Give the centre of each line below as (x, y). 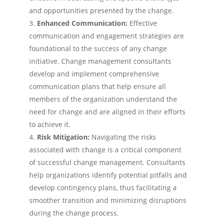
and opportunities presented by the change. (101, 10)
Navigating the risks (124, 137)
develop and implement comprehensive (94, 74)
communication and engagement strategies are (107, 36)
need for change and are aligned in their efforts (107, 112)
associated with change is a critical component (105, 150)
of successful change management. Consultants (107, 162)
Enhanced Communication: (83, 23)
